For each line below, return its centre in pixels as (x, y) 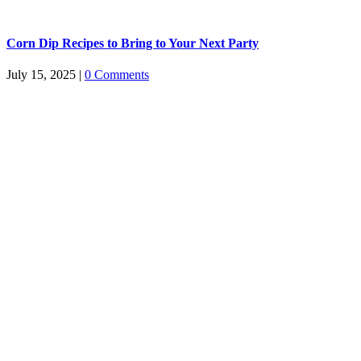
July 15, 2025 (41, 74)
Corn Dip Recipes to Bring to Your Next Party (133, 43)
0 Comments (117, 74)
